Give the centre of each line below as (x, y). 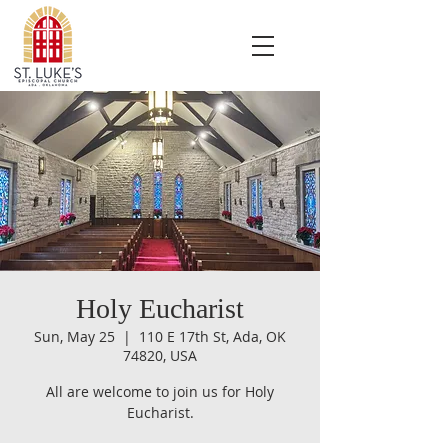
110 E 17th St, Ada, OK (212, 336)
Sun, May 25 (74, 336)
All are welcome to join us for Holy (160, 391)
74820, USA (160, 355)
